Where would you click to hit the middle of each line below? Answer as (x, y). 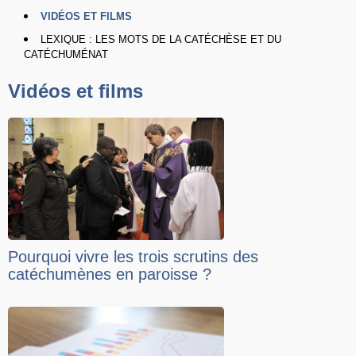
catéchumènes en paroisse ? (110, 274)
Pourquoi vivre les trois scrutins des (133, 257)
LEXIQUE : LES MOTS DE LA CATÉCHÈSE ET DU (161, 40)
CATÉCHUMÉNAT (66, 55)
